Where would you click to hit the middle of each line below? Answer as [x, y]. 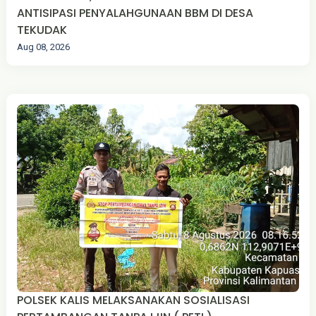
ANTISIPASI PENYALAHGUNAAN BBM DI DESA [135, 13]
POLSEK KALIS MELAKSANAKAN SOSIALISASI [54, 300]
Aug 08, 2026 [43, 47]
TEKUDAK [42, 30]
